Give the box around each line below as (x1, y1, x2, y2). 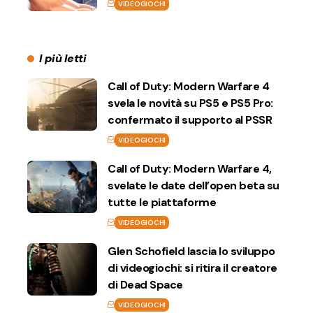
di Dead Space (108, 277, 183, 292)
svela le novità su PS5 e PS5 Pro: (108, 95, 273, 110)
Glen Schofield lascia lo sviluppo (108, 243, 275, 259)
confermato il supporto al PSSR (108, 112, 272, 127)
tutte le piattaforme (108, 194, 216, 210)
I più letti (38, 50, 87, 66)
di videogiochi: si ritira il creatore (108, 260, 277, 275)
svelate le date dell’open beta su (108, 177, 279, 193)
